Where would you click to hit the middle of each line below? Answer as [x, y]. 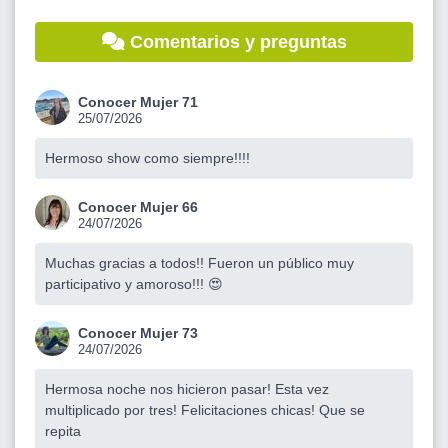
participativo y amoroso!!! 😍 [134, 283]
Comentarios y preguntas [235, 41]
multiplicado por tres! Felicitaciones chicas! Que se [205, 409]
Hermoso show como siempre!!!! [147, 157]
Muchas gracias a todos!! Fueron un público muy [199, 262]
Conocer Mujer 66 [138, 206]
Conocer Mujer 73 [138, 332]
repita [63, 430]
